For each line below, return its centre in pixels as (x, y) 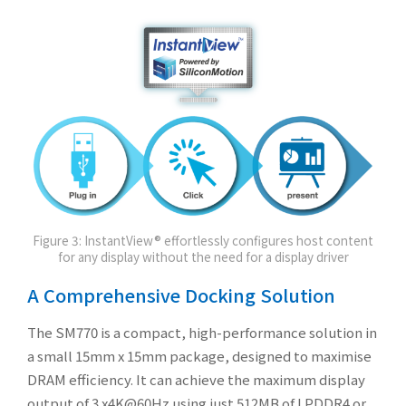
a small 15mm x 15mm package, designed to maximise (199, 355)
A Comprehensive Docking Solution (181, 295)
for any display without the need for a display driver (203, 256)
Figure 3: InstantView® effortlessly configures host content (203, 240)
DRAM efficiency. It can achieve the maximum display (196, 379)
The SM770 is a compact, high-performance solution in (202, 332)
